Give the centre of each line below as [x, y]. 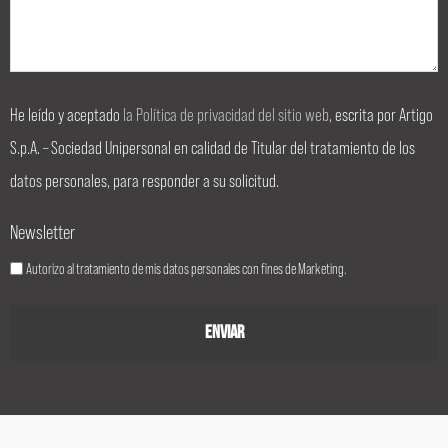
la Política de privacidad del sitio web [226, 114]
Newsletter [42, 231]
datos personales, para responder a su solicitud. [144, 180]
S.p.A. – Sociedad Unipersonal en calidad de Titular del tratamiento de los [212, 147]
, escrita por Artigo [381, 114]
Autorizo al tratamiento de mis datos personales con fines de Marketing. [186, 268]
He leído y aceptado [66, 114]
